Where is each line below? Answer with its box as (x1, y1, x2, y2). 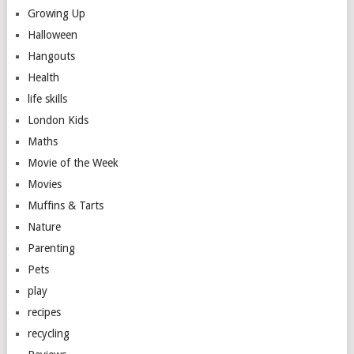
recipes (27, 305, 61, 318)
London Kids (27, 113, 88, 126)
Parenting (27, 241, 75, 254)
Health (27, 70, 59, 84)
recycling (27, 326, 70, 340)
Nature (27, 220, 61, 233)
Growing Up (27, 6, 85, 20)
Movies (27, 177, 62, 190)
